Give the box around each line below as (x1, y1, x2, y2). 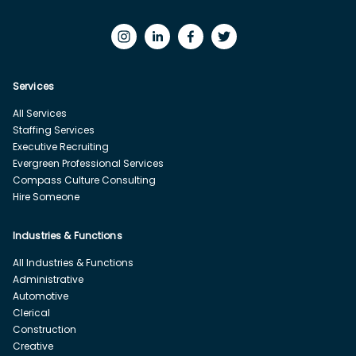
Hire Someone (13, 189, 79, 203)
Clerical (13, 305, 50, 319)
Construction (13, 322, 76, 336)
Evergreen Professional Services (13, 156, 164, 170)
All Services (13, 106, 67, 120)
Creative (13, 339, 53, 353)
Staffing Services (13, 122, 95, 137)
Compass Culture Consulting (13, 172, 156, 187)
